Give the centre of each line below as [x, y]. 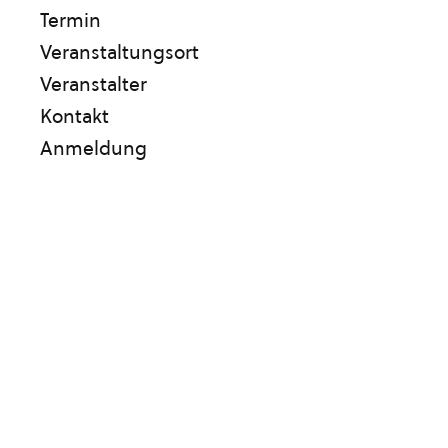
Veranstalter [93, 84]
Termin [70, 20]
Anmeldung [93, 148]
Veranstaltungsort [119, 52]
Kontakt [74, 116]
